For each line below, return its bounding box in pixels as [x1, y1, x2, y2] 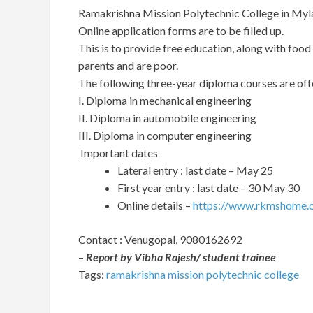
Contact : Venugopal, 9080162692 [78, 233, 242, 247]
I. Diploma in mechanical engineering [78, 94, 252, 108]
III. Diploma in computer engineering [78, 129, 252, 143]
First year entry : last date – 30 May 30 [117, 181, 300, 195]
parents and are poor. [78, 59, 178, 73]
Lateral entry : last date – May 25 [117, 163, 273, 177]
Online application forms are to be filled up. [78, 24, 284, 38]
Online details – [117, 198, 193, 212]
